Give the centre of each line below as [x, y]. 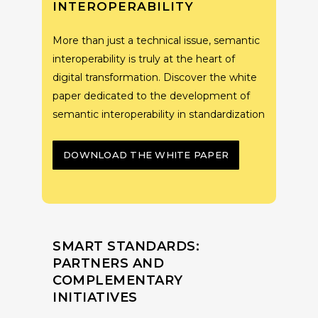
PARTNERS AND [108, 264]
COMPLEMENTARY [118, 281]
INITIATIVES [95, 298]
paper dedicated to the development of [151, 96]
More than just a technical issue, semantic [156, 41]
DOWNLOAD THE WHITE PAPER [146, 155]
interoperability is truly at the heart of [144, 59]
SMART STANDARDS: [126, 247]
